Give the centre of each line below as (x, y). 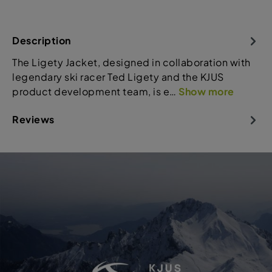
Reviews (33, 120)
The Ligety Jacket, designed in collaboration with (131, 63)
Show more (206, 92)
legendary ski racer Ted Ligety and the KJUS (118, 77)
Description (42, 41)
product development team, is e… (95, 92)
